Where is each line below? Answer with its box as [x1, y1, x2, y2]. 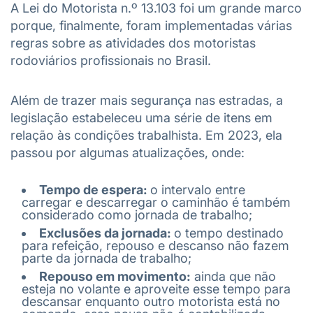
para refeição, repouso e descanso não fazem [22, 238, 289, 253]
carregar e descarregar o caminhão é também [22, 195, 291, 210]
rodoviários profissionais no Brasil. [10, 53, 211, 68]
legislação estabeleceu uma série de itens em [10, 110, 272, 125]
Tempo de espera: [39, 182, 150, 197]
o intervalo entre [150, 182, 245, 197]
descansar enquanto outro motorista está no [22, 294, 280, 309]
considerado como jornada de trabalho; [22, 208, 252, 222]
